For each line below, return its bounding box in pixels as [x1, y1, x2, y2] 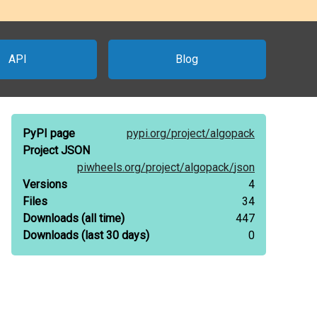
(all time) [79, 212, 125, 225]
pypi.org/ [127, 127, 171, 140]
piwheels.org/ [77, 161, 146, 174]
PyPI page [23, 127, 75, 140]
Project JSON [23, 144, 90, 157]
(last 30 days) [79, 229, 149, 242]
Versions [23, 178, 67, 191]
